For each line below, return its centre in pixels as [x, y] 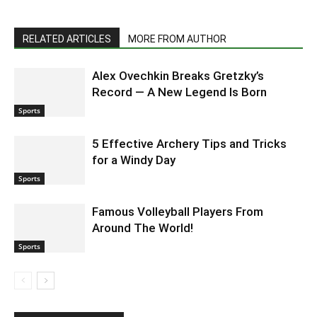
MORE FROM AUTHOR [177, 39]
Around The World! [143, 227]
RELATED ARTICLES [67, 39]
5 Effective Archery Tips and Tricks [189, 143]
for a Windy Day [134, 160]
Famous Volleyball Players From [178, 211]
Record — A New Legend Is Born [179, 92]
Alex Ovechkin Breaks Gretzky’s [178, 75]
